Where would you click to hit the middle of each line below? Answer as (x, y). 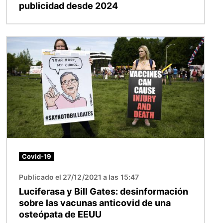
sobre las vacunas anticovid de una (95, 203)
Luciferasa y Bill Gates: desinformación (104, 191)
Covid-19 (37, 156)
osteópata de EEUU (60, 214)
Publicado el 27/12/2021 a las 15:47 (79, 177)
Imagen (21, 43)
